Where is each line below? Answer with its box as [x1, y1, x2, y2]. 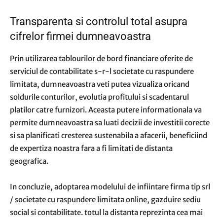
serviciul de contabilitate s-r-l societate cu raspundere [10, 67, 194, 76]
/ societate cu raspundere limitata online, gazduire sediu [10, 195, 201, 204]
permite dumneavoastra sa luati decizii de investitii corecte [10, 118, 210, 127]
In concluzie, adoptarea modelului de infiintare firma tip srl [10, 182, 210, 191]
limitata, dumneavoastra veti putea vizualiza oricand [10, 79, 189, 89]
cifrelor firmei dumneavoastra [10, 30, 151, 42]
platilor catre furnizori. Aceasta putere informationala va [10, 105, 202, 114]
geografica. [10, 156, 48, 166]
